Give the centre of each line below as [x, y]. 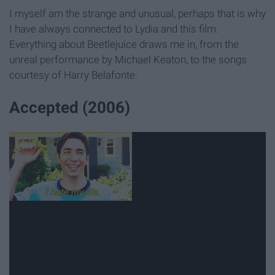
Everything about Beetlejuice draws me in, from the [124, 44]
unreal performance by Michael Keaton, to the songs [128, 59]
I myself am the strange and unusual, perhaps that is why [137, 13]
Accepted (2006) [70, 108]
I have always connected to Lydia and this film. [114, 29]
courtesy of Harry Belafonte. [73, 75]
